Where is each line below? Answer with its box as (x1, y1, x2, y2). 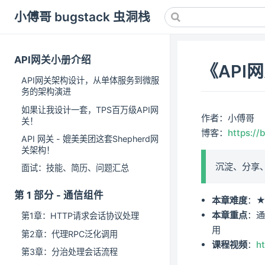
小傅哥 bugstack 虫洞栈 (14, 9, 150, 25)
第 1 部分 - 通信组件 (14, 189, 104, 202)
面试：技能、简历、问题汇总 (21, 162, 129, 173)
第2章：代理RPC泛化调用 (21, 228, 118, 239)
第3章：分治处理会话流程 (21, 246, 118, 257)
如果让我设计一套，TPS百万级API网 (21, 104, 159, 115)
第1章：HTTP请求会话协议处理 (21, 211, 139, 221)
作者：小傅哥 (201, 112, 254, 124)
